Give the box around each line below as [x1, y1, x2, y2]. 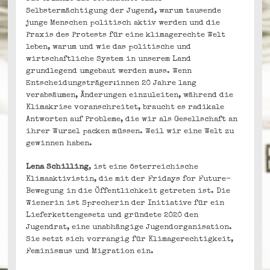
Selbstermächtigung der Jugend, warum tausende [26, 7, 222, 15]
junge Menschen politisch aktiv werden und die [26, 19, 221, 27]
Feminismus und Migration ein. [26, 248, 154, 256]
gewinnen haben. [26, 139, 93, 148]
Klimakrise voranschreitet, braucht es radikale [26, 103, 225, 111]
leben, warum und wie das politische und [26, 43, 192, 51]
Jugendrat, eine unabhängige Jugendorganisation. [26, 224, 233, 232]
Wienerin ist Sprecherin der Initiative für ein [26, 199, 225, 208]
